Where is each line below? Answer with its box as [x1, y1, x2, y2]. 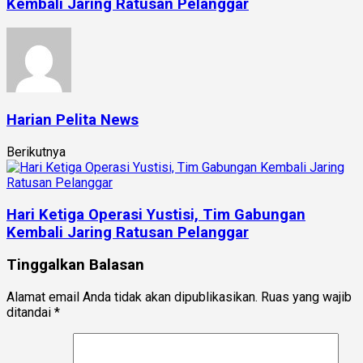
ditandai [6, 305, 54, 321]
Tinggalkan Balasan [6, 256, 144, 275]
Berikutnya [6, 143, 66, 160]
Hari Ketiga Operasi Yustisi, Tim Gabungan [6, 205, 305, 224]
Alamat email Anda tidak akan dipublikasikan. [6, 289, 258, 305]
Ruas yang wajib [261, 289, 352, 305]
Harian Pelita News [6, 111, 139, 130]
